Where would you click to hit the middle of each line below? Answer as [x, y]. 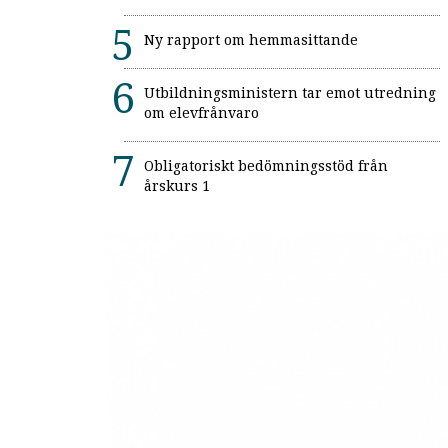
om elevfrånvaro [201, 113]
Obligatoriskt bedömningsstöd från [266, 166]
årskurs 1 [177, 186]
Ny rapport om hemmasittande [251, 40]
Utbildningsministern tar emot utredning [290, 93]
